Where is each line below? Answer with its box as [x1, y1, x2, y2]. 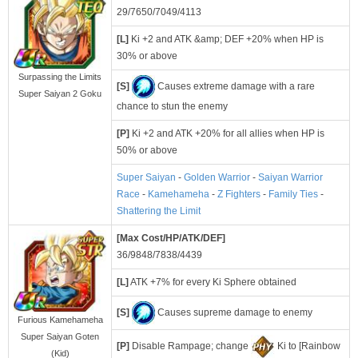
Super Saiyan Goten [21, 331, 99, 341]
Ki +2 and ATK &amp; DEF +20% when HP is [129, 34, 324, 46]
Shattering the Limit [117, 205, 201, 217]
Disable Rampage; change [129, 340, 251, 352]
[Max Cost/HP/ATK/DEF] [117, 233, 225, 245]
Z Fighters [217, 189, 261, 201]
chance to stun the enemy [117, 101, 228, 113]
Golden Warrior [184, 172, 250, 184]
